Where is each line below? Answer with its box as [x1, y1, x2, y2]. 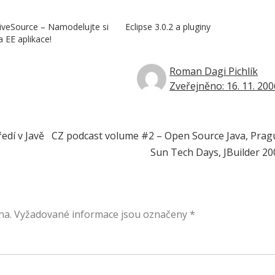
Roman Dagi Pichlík [169, 64, 258, 78]
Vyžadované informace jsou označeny [14, 207, 190, 221]
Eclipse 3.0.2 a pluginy [125, 21, 211, 33]
